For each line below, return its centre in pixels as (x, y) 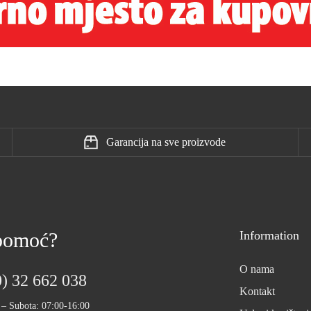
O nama (257, 269)
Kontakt (257, 291)
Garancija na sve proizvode (166, 142)
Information (269, 235)
